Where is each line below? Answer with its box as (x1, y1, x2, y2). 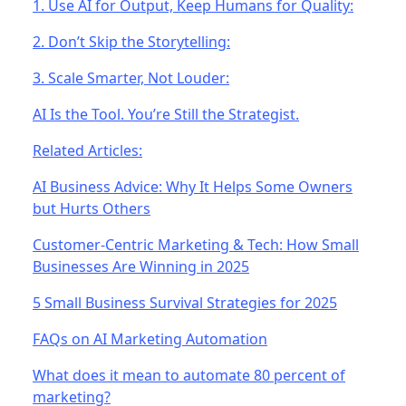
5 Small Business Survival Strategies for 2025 (33, 292, 337, 313)
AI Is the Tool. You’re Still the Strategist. (33, 103, 299, 124)
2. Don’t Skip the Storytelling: (33, 31, 230, 52)
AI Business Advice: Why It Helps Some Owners (33, 176, 353, 197)
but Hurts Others (33, 198, 150, 218)
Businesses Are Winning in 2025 (33, 256, 249, 276)
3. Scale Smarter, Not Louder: (33, 67, 229, 88)
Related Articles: (33, 140, 142, 160)
